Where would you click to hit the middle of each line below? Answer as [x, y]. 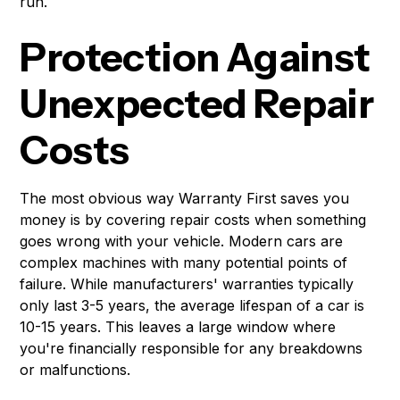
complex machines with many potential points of [184, 263]
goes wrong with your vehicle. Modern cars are [182, 242]
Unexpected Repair [197, 104]
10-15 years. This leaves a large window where [178, 327]
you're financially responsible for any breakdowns [192, 349]
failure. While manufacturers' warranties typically [187, 284]
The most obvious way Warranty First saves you [185, 199]
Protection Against [195, 58]
